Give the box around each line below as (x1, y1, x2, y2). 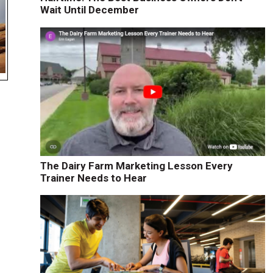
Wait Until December (40, 4, 139, 16)
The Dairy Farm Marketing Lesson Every (40, 159, 233, 172)
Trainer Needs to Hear (40, 171, 147, 184)
